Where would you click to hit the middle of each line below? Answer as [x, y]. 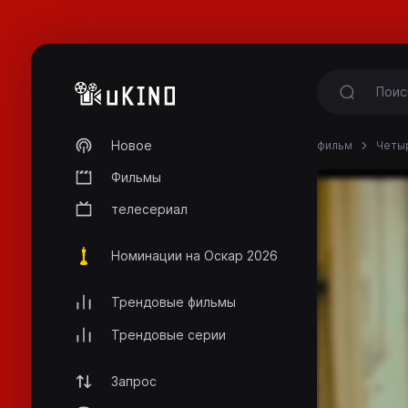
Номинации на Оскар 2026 [194, 256]
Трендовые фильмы [173, 302]
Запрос [134, 381]
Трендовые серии [168, 334]
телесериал [149, 209]
